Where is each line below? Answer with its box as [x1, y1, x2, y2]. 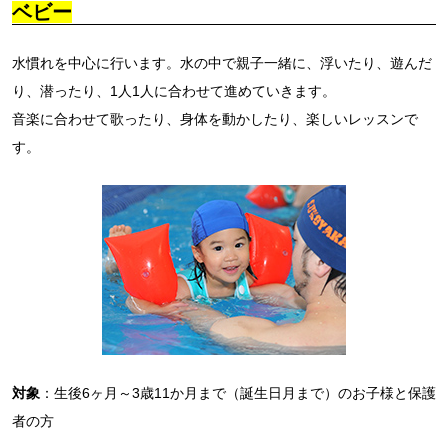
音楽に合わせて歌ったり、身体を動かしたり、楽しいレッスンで [12, 111, 418, 128]
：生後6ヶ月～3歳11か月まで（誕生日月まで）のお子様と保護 [40, 385, 436, 402]
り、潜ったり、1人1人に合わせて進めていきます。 [12, 83, 336, 100]
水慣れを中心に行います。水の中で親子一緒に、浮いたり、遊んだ [12, 55, 432, 72]
